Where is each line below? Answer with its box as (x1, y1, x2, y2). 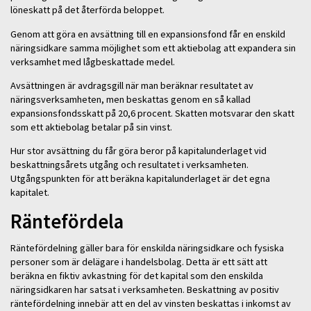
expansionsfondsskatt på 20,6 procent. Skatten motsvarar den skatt (10, 107, 294, 120)
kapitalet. (10, 186, 49, 199)
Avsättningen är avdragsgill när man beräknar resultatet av (10, 79, 253, 92)
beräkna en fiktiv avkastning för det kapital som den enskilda (10, 269, 263, 283)
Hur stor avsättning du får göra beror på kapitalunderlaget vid (10, 144, 267, 158)
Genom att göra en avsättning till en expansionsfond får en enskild (10, 27, 285, 40)
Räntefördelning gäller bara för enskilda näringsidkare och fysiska (10, 242, 284, 255)
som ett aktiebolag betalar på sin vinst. (10, 121, 172, 134)
